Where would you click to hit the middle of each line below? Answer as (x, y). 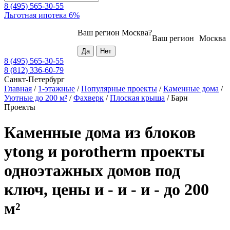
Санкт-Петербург (34, 80)
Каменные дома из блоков (100, 132)
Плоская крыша (137, 98)
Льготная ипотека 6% (42, 15)
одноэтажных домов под (92, 170)
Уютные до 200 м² (36, 98)
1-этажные (56, 89)
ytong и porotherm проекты (104, 151)
